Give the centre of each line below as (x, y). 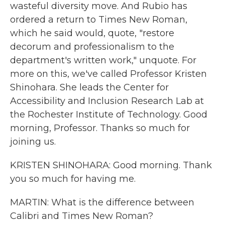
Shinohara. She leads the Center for (89, 87)
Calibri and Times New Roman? (82, 216)
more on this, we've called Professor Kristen (108, 74)
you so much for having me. (73, 179)
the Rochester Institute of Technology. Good (109, 115)
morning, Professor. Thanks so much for (100, 128)
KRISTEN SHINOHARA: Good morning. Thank (111, 165)
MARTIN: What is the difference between (102, 202)
